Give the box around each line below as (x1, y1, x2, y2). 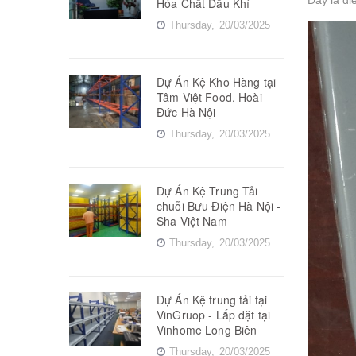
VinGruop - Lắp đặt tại (157, 306, 271, 323)
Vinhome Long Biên (157, 321, 257, 338)
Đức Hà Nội (157, 103, 216, 120)
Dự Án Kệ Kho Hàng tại (157, 73, 276, 90)
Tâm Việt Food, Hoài (157, 88, 262, 105)
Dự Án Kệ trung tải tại (157, 291, 268, 308)
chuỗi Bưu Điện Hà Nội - (157, 197, 281, 214)
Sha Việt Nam (157, 212, 227, 229)
